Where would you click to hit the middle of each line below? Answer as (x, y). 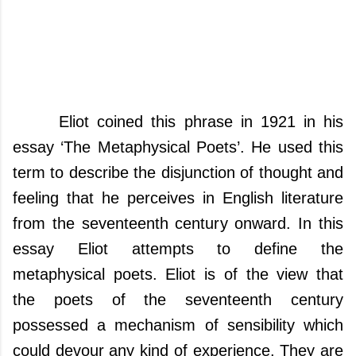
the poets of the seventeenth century (178, 300)
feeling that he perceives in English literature (178, 198)
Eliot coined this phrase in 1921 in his (197, 122)
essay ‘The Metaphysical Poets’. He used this (178, 147)
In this (317, 223)
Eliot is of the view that (250, 274)
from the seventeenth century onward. (152, 223)
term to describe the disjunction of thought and (178, 172)
